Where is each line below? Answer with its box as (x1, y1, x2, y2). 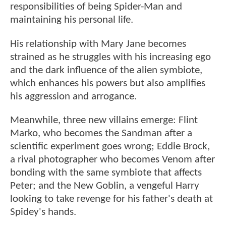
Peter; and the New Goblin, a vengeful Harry (10, 181, 199, 192)
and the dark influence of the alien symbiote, (10, 65, 202, 76)
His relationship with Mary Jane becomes (10, 38, 186, 49)
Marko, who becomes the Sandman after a (10, 128, 192, 139)
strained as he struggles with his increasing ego (10, 51, 211, 63)
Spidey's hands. (10, 207, 76, 218)
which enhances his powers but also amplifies (10, 78, 205, 89)
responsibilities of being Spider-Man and (10, 2, 182, 13)
